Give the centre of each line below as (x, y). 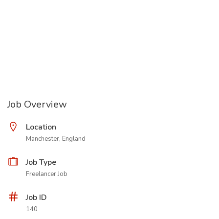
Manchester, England (56, 139)
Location (41, 127)
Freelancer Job (47, 174)
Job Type (41, 162)
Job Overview (37, 104)
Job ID (36, 197)
